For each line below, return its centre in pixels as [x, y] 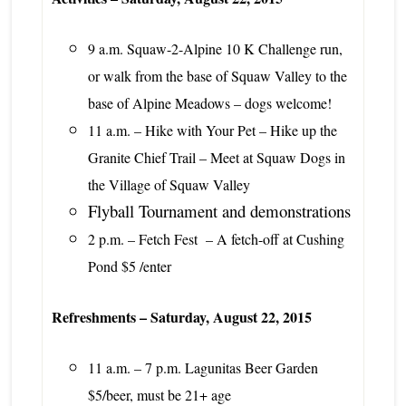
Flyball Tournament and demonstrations [219, 210]
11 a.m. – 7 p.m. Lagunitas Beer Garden [203, 367]
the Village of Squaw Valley [169, 184]
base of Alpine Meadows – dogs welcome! [212, 102]
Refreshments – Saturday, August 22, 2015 [181, 316]
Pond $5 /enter [129, 266]
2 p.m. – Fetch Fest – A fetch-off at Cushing [216, 238]
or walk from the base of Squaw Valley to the [217, 75]
